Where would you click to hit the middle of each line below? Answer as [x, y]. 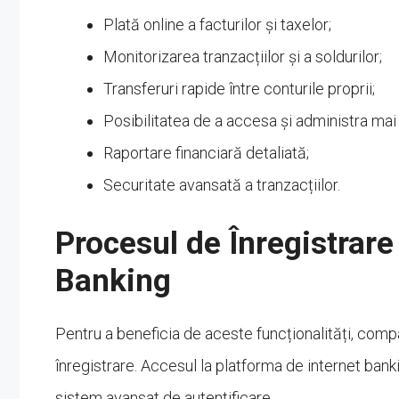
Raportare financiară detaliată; [206, 152]
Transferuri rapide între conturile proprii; [239, 88]
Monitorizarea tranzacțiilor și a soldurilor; [243, 56]
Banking [113, 281]
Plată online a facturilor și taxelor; [217, 24]
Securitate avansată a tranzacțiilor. [222, 184]
